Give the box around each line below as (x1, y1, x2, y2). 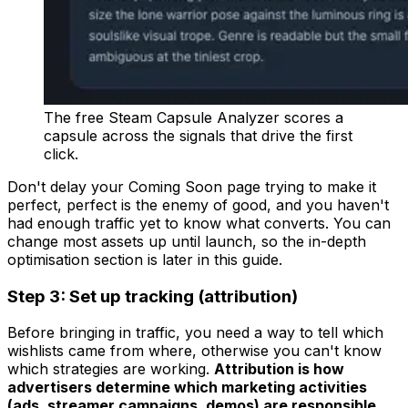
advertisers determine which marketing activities (7, 378, 367, 397)
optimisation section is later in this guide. (7, 250, 282, 269)
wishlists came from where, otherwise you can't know (7, 342, 382, 361)
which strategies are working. (7, 360, 209, 379)
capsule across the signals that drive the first (44, 127, 352, 145)
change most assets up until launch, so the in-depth (7, 232, 366, 250)
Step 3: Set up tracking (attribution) (7, 285, 298, 307)
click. (44, 145, 78, 163)
